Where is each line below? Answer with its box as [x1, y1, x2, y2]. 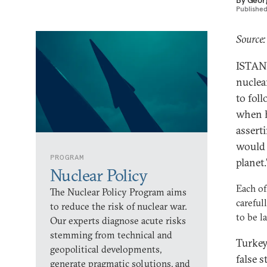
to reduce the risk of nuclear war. [50, 200, 187, 212]
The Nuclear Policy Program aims [50, 186, 187, 198]
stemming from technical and [50, 229, 172, 241]
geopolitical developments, [50, 243, 162, 255]
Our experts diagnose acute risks [50, 215, 186, 226]
